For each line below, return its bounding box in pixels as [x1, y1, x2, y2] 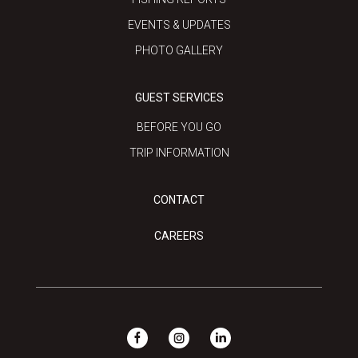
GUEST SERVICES [134, 91, 224, 105]
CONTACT [153, 193, 205, 207]
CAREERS [154, 229, 204, 243]
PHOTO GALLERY [135, 44, 223, 58]
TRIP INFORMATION [129, 146, 229, 160]
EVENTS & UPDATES [127, 18, 231, 32]
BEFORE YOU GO [137, 121, 221, 134]
